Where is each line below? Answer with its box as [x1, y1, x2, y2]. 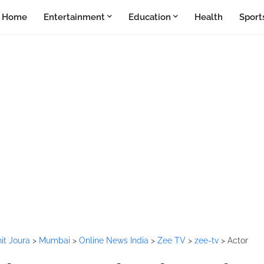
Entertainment [43, 12, 105, 22]
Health [194, 12, 223, 22]
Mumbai [39, 236, 72, 245]
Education [128, 12, 171, 22]
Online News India [79, 236, 151, 245]
